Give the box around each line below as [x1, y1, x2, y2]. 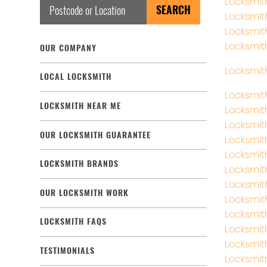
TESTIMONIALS [40, 244, 95, 256]
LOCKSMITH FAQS [40, 216, 107, 228]
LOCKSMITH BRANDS [40, 158, 119, 170]
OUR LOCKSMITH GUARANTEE [40, 129, 151, 141]
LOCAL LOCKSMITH [40, 71, 111, 83]
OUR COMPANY [40, 42, 97, 54]
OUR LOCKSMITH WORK [40, 187, 129, 198]
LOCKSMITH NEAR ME [40, 100, 121, 111]
